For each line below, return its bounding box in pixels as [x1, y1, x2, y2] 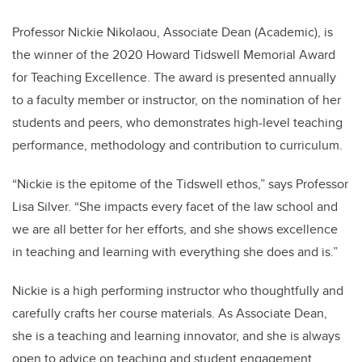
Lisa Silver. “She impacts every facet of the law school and [12, 197, 338, 217]
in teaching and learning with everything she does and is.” [12, 242, 338, 262]
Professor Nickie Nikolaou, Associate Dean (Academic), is [12, 23, 333, 42]
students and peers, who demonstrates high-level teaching [12, 113, 343, 133]
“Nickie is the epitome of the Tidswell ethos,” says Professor [12, 175, 348, 194]
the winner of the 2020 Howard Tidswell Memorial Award [12, 45, 335, 65]
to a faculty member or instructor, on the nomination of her [12, 90, 341, 110]
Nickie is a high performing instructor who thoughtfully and [12, 281, 343, 301]
